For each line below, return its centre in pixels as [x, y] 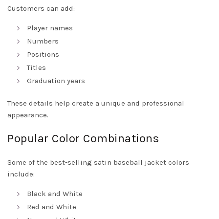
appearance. [28, 115]
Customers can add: [41, 9]
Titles [36, 68]
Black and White [55, 194]
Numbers [43, 41]
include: [21, 174]
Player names [50, 28]
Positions [43, 55]
